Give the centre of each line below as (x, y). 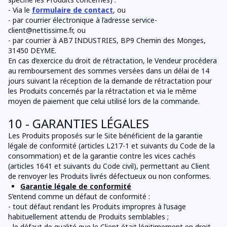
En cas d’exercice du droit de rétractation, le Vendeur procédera (112, 61)
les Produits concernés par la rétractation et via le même (102, 91)
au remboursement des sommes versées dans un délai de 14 (109, 71)
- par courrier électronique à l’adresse (70, 20)
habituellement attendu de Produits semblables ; (88, 217)
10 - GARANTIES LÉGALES (79, 123)
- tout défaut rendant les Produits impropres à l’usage (97, 206)
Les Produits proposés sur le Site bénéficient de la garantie (105, 136)
